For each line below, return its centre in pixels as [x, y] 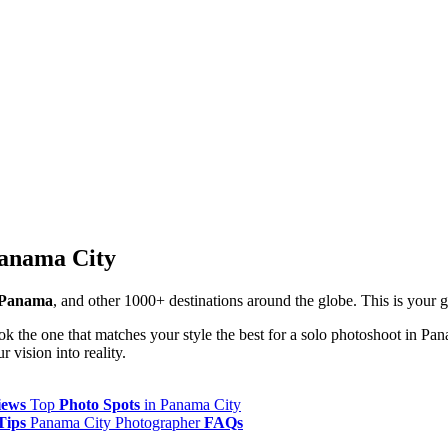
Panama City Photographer [117, 422]
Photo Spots [99, 404]
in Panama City [190, 404]
